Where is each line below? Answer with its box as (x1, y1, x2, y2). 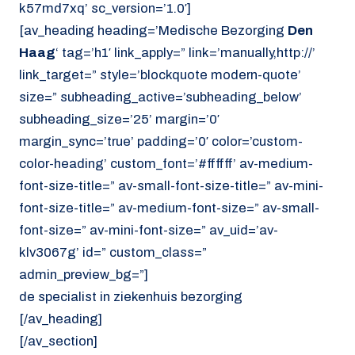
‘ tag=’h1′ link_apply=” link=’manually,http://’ (55, 45, 315, 61)
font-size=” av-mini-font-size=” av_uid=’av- (19, 223, 278, 239)
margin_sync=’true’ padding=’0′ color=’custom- (19, 134, 303, 150)
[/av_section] (19, 334, 97, 349)
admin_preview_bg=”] (19, 267, 148, 283)
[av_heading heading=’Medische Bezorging (19, 23, 288, 39)
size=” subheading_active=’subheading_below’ (19, 90, 302, 105)
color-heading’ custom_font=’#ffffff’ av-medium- (19, 156, 313, 172)
